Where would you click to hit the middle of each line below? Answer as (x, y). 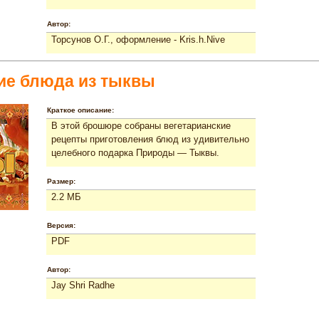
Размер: (61, 181)
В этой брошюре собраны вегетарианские (141, 125)
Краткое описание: (80, 110)
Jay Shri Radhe (83, 285)
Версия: (61, 225)
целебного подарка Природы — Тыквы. (135, 152)
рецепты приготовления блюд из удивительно (150, 139)
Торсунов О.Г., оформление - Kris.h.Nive (138, 39)
